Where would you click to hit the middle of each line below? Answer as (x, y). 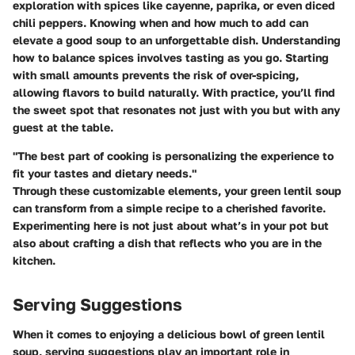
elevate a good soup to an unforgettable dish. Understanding (177, 40)
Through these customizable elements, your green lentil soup (177, 190)
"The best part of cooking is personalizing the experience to (173, 155)
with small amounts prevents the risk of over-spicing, (156, 74)
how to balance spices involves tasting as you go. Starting (171, 57)
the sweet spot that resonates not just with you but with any (176, 109)
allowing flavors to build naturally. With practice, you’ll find (174, 92)
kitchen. (34, 260)
